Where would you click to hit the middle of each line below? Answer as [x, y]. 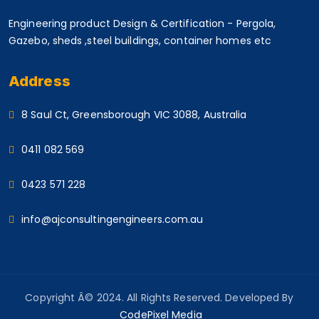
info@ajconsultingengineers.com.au [113, 219]
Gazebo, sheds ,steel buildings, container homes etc [140, 40]
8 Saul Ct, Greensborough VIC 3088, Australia [134, 114]
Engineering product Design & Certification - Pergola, [142, 23]
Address [40, 81]
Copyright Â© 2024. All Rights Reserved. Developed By [159, 297]
